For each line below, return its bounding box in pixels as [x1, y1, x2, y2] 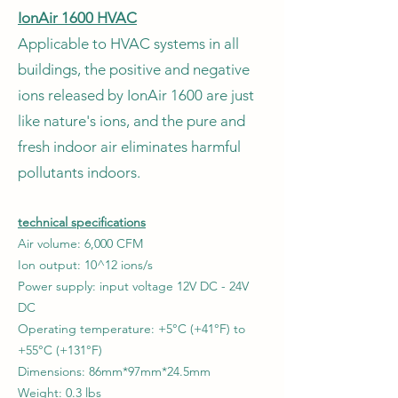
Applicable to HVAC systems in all [18, 35, 239, 52]
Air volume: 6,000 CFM [18, 235, 143, 251]
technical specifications [18, 214, 146, 230]
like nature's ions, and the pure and [18, 112, 245, 130]
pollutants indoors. [18, 163, 147, 181]
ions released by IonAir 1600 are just [18, 86, 254, 104]
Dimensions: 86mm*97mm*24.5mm [18, 363, 211, 379]
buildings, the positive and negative [18, 60, 250, 78]
